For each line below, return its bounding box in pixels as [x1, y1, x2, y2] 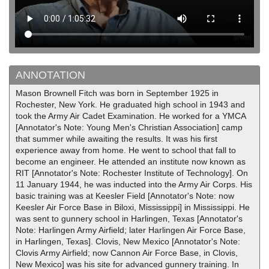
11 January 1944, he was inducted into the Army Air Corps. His [16, 180, 252, 189]
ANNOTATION [16, 69, 85, 81]
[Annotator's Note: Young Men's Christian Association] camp [16, 122, 243, 132]
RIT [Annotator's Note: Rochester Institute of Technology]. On [16, 168, 248, 178]
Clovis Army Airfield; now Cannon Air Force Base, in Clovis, [16, 248, 238, 258]
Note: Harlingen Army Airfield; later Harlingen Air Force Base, [16, 225, 246, 235]
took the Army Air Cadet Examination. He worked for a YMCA [16, 111, 246, 121]
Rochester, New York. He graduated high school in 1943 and [16, 100, 245, 109]
